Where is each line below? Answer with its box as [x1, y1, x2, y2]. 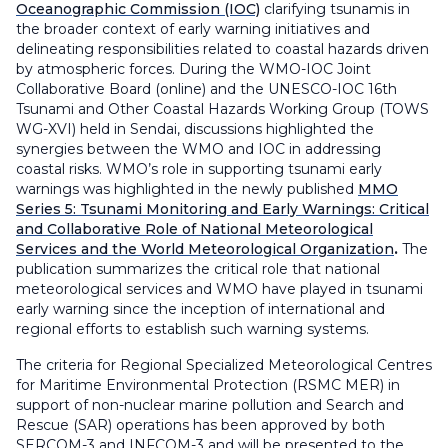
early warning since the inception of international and [16, 300, 385, 319]
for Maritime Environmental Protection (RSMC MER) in [16, 376, 400, 395]
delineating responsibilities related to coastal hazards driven [16, 40, 429, 59]
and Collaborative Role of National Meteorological [16, 220, 373, 239]
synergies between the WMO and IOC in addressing [16, 140, 381, 159]
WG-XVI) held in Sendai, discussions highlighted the [16, 120, 374, 139]
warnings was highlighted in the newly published [16, 180, 358, 199]
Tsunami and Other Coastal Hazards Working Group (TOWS [16, 100, 429, 119]
